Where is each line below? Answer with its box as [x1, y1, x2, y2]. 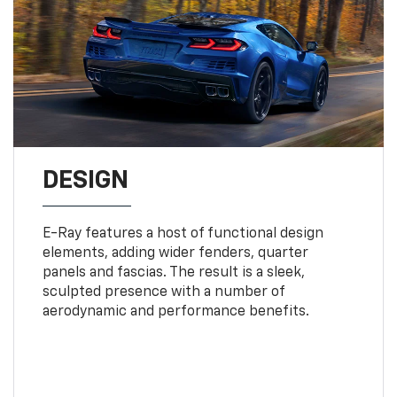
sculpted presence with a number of [42, 284, 284, 300]
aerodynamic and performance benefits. [42, 304, 309, 319]
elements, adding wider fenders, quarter [42, 245, 308, 261]
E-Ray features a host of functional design [42, 226, 323, 241]
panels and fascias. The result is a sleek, [42, 265, 305, 280]
